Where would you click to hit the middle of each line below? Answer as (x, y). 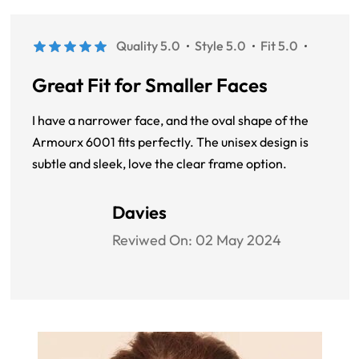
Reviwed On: (154, 240)
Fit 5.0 (279, 46)
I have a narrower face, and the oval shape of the (170, 121)
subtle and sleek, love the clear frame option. (159, 164)
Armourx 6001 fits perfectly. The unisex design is (170, 142)
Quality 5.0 (148, 46)
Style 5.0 (220, 46)
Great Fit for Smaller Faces (150, 85)
